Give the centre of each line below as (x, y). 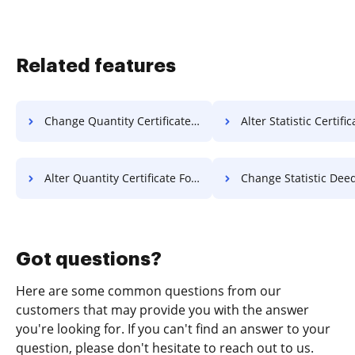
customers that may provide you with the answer (162, 309)
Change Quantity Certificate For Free (118, 120)
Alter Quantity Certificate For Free (118, 177)
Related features (96, 65)
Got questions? (89, 259)
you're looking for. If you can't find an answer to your (173, 328)
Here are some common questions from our (149, 290)
